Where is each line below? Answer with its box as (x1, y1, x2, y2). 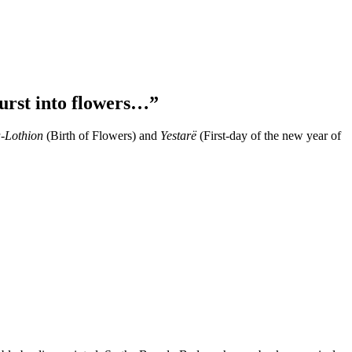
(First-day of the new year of (196, 129, 341, 143)
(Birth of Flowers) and (43, 129, 160, 143)
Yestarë (160, 129, 196, 143)
